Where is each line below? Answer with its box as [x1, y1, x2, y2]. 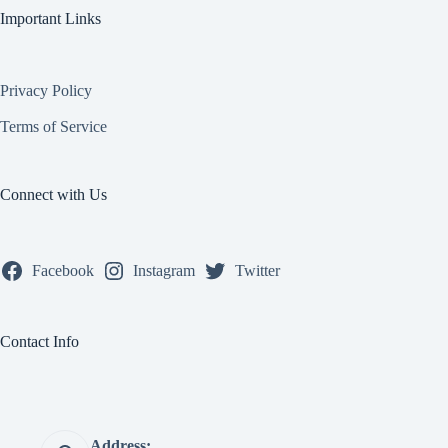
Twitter [234, 262, 280, 280]
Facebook [31, 262, 94, 280]
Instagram [133, 262, 196, 280]
